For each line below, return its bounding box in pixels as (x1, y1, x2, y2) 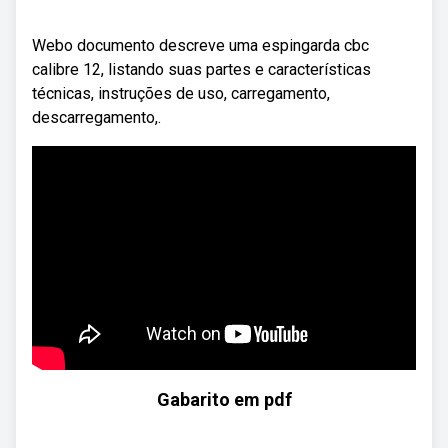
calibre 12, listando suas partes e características (32, 60, 371, 79)
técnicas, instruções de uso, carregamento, (32, 84, 330, 103)
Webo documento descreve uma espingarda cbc (32, 36, 369, 55)
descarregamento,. (32, 108, 161, 127)
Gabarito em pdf (156, 389, 292, 410)
